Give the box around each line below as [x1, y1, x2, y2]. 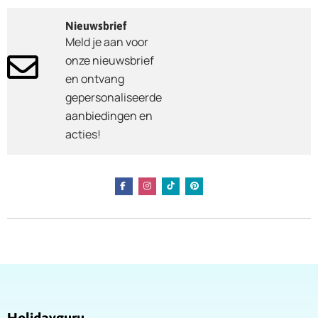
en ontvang [65, 70, 124, 87]
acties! [65, 126, 101, 142]
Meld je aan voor [65, 33, 148, 50]
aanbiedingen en [65, 107, 153, 124]
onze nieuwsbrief [65, 52, 154, 68]
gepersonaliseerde [65, 89, 162, 105]
